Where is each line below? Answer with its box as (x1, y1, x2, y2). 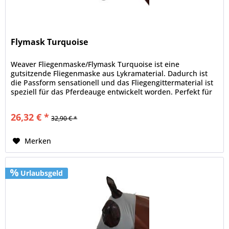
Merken (25, 135, 52, 146)
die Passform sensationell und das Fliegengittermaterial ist (11, 77, 214, 87)
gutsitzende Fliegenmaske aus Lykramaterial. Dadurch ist (11, 68, 208, 78)
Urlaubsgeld (18, 168, 63, 178)
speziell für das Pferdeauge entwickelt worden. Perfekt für (11, 86, 213, 97)
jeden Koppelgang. (11, 96, 76, 106)
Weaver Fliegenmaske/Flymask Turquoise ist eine (11, 59, 180, 69)
